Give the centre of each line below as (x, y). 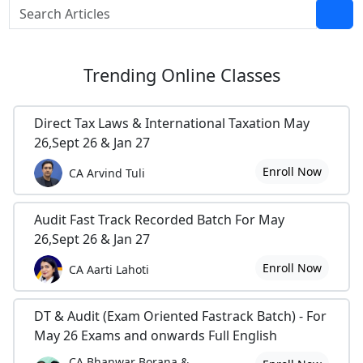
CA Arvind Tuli (107, 173)
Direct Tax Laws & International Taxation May (172, 123)
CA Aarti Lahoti (109, 270)
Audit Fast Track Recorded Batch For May (159, 219)
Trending (122, 75)
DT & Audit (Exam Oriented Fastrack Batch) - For (180, 316)
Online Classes (220, 75)
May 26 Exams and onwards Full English (156, 335)
